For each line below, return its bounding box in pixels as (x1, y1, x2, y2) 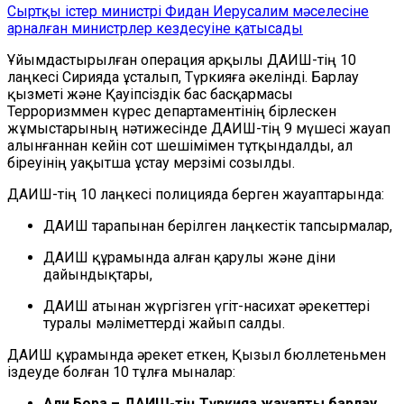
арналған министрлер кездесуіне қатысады (7, 20, 303, 38)
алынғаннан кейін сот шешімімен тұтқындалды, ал (7, 137, 353, 155)
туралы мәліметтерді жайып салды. (43, 315, 285, 333)
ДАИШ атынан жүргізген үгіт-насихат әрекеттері (43, 298, 370, 316)
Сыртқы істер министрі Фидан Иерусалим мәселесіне (7, 3, 369, 21)
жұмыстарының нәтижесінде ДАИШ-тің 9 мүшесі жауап (7, 120, 390, 138)
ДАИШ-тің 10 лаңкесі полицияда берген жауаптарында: (7, 186, 384, 204)
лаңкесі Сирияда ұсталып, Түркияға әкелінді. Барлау (7, 69, 359, 87)
